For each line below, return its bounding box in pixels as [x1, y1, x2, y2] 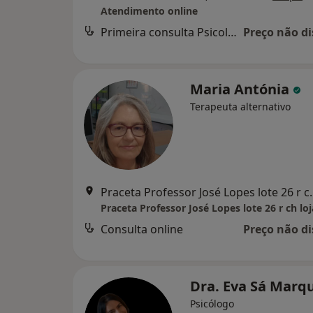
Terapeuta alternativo [190, 100, 291, 114]
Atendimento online [101, 4, 198, 18]
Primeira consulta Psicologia [228, 24, 237, 41]
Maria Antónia [190, 80, 293, 99]
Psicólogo [190, 297, 234, 311]
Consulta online [101, 221, 183, 238]
